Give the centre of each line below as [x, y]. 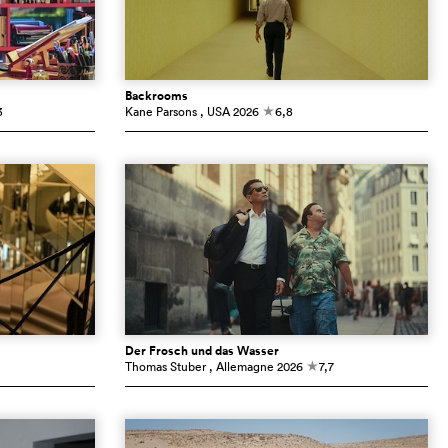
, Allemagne [241, 367]
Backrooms [156, 96]
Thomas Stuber [165, 367]
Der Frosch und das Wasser [201, 351]
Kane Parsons [160, 112]
